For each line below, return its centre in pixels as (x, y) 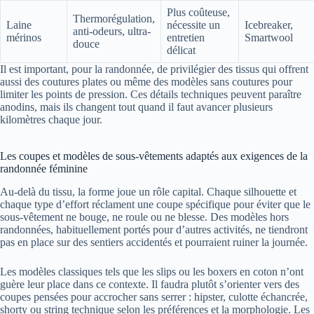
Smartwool (269, 38)
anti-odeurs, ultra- (112, 32)
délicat (181, 50)
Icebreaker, (269, 25)
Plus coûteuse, (198, 13)
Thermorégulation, (114, 19)
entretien (186, 38)
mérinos (24, 38)
